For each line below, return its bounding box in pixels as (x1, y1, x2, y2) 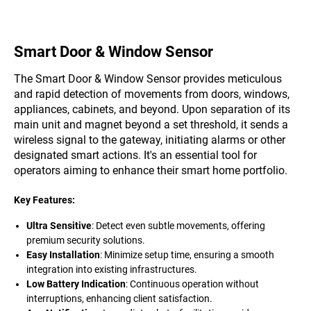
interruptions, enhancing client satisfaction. (26, 293, 212, 304)
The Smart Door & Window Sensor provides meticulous (14, 72, 282, 85)
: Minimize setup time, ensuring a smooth (100, 249, 274, 260)
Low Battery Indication (26, 278, 126, 289)
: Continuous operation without (126, 278, 259, 289)
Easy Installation (26, 249, 100, 260)
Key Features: (14, 194, 75, 205)
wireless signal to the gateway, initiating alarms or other (14, 133, 285, 146)
